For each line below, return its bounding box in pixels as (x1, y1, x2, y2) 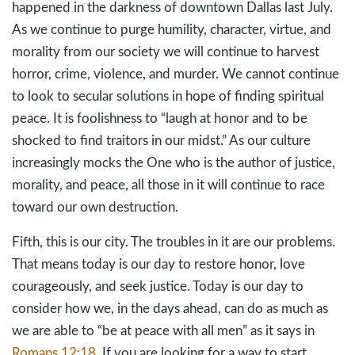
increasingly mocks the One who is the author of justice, (12, 152, 335, 171)
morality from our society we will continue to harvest (12, 41, 319, 60)
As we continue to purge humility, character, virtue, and (12, 19, 331, 38)
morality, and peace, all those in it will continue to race (12, 174, 325, 193)
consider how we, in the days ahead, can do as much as (12, 298, 328, 317)
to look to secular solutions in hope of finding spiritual (12, 86, 324, 105)
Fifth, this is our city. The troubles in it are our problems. (12, 231, 335, 250)
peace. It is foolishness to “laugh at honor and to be (12, 108, 307, 127)
